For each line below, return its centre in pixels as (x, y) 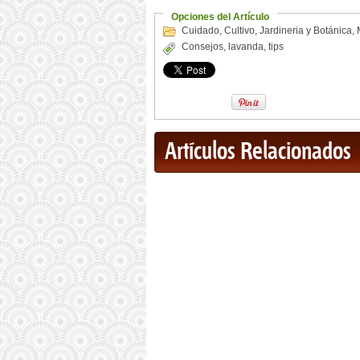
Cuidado (200, 31)
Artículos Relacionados (258, 153)
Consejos (202, 47)
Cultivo (239, 31)
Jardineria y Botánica (306, 31)
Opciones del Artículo (220, 17)
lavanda (246, 47)
